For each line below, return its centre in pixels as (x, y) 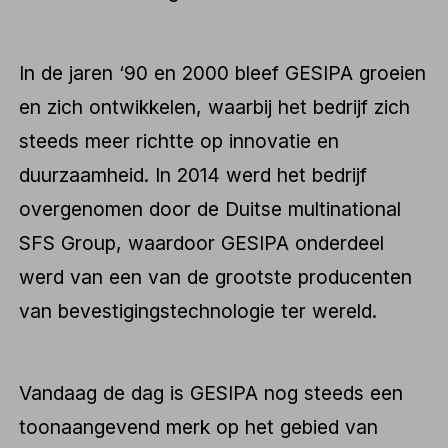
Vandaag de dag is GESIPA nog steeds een (211, 392)
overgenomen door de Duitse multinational (210, 209)
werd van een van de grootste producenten (216, 277)
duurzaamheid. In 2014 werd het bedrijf (193, 175)
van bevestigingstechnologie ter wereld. (198, 311)
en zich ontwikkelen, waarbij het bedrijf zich (215, 107)
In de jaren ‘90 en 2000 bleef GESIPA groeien (223, 73)
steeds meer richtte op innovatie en (179, 141)
